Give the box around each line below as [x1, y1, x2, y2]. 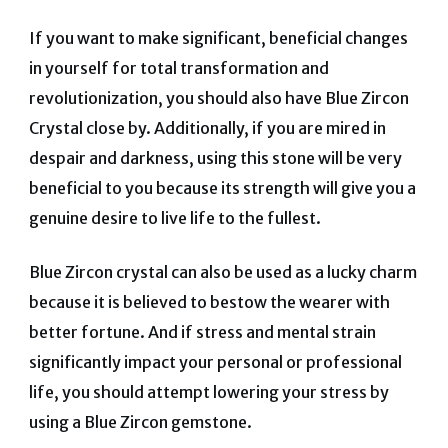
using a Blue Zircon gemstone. [28, 412, 252, 433]
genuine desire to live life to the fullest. [28, 208, 321, 229]
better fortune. [28, 322, 148, 343]
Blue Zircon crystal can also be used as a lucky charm [28, 262, 417, 283]
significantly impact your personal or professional [28, 352, 402, 373]
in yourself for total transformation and [28, 58, 329, 79]
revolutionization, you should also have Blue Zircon [28, 88, 409, 109]
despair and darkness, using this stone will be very [28, 148, 402, 169]
